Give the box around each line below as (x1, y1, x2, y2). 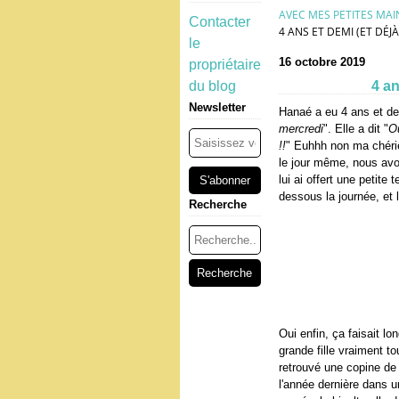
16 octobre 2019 (278, 55, 365, 69)
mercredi (278, 122, 323, 135)
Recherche (188, 198, 247, 211)
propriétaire (188, 57, 261, 72)
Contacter (188, 14, 250, 29)
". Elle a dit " (322, 122, 388, 135)
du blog (188, 78, 236, 94)
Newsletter (188, 101, 246, 114)
